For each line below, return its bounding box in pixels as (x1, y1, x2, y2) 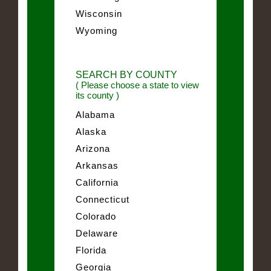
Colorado (76, 211, 116, 221)
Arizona (76, 143, 110, 154)
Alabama (76, 109, 115, 120)
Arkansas (76, 160, 119, 171)
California (76, 177, 119, 188)
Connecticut (76, 194, 129, 204)
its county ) (76, 90, 119, 100)
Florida (76, 244, 106, 255)
